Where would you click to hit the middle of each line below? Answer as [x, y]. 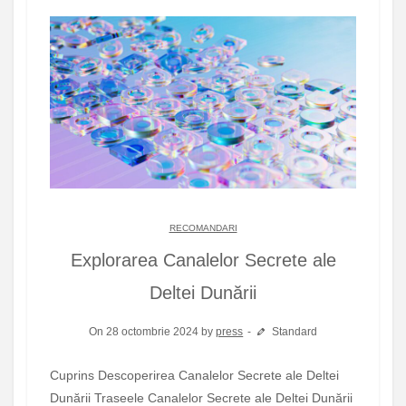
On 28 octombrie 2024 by [153, 332]
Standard [293, 332]
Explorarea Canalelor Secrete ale [203, 260]
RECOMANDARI [203, 228]
